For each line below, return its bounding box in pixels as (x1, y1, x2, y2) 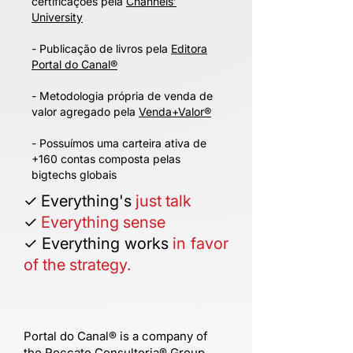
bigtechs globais (32, 168, 117, 181)
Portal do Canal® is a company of (24, 329, 208, 344)
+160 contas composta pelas (32, 152, 180, 165)
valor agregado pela (32, 105, 139, 118)
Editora (171, 42, 207, 55)
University (32, 10, 83, 24)
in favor (173, 234, 229, 253)
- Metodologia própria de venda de (32, 89, 213, 102)
